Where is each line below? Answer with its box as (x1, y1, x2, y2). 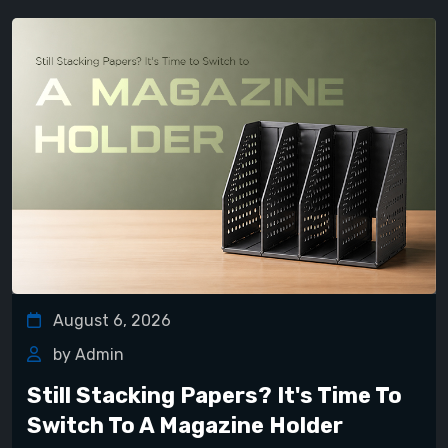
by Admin (49, 344, 124, 364)
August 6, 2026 (49, 310, 171, 330)
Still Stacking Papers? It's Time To (27, 381, 402, 409)
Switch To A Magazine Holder (27, 411, 343, 439)
